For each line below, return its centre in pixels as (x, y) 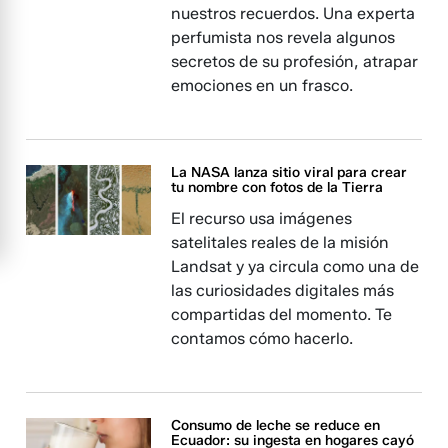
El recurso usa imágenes (262, 218)
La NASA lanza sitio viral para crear (289, 172)
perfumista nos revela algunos (283, 37)
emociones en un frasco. (262, 85)
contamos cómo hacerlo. (262, 338)
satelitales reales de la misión (280, 242)
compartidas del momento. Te (282, 314)
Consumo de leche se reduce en (276, 425)
